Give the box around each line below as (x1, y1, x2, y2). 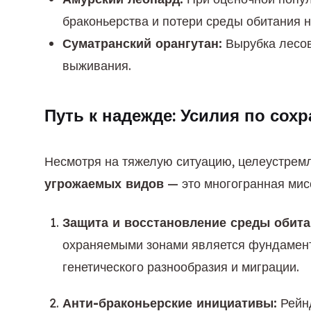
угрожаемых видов (44, 176, 164, 192)
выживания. (62, 58, 131, 74)
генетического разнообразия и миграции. (62, 259, 299, 275)
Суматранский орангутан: (62, 35, 222, 51)
